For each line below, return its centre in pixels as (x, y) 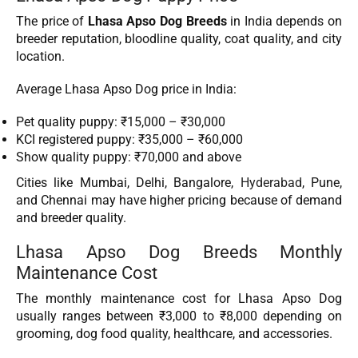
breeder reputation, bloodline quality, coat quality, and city (179, 39)
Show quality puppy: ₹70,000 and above (129, 157)
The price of (52, 22)
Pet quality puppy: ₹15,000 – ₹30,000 (121, 121)
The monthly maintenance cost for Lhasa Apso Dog (179, 299)
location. (40, 57)
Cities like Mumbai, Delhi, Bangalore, (128, 182)
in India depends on (284, 22)
